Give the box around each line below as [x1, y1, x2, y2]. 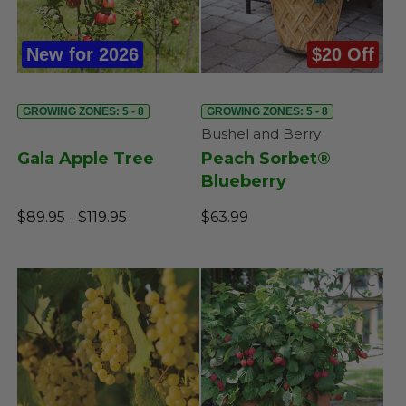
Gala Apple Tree [17, 148, 154, 169]
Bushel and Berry [200, 124, 321, 142]
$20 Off [311, 43, 374, 64]
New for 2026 [26, 43, 139, 64]
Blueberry [200, 170, 286, 191]
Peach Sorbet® [200, 148, 331, 169]
